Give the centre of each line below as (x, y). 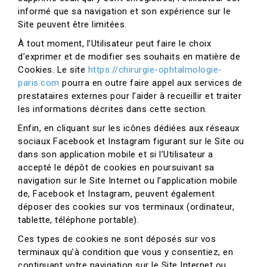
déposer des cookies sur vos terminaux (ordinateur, (126, 207)
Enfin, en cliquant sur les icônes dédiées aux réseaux (129, 128)
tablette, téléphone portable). (78, 220)
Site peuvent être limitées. (72, 24)
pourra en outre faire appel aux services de (151, 83)
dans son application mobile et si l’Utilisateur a (116, 154)
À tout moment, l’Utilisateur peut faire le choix (114, 44)
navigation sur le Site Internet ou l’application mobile (128, 181)
